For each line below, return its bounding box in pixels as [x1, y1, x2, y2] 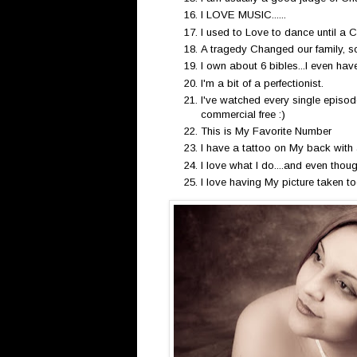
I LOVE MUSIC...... [201, 9, 286, 22]
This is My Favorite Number [201, 125, 331, 138]
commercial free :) [201, 108, 285, 120]
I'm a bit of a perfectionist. [201, 76, 324, 89]
